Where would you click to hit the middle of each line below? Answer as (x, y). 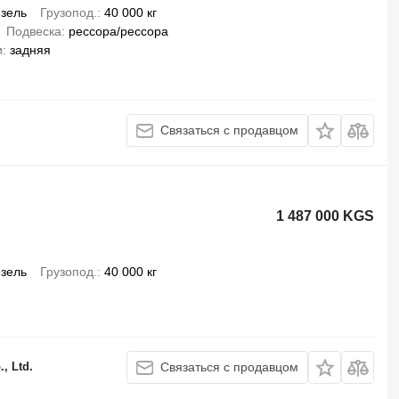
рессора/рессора (118, 31)
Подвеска (33, 31)
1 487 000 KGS (326, 216)
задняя (30, 49)
